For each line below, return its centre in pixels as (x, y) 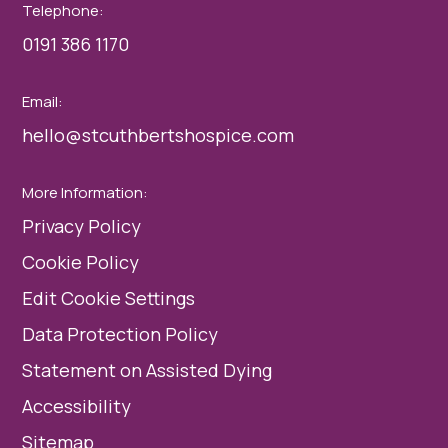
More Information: (85, 192)
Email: (43, 101)
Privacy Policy (82, 226)
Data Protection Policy (120, 334)
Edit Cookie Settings (109, 298)
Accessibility (77, 406)
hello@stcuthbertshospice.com (158, 135)
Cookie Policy (81, 262)
